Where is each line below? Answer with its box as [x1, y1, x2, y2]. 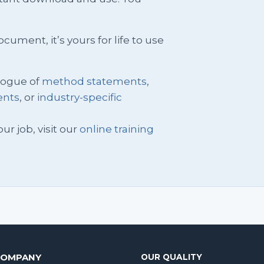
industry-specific [37, 91, 122, 103]
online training [80, 123, 154, 135]
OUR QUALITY [141, 252, 202, 262]
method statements [42, 75, 147, 87]
